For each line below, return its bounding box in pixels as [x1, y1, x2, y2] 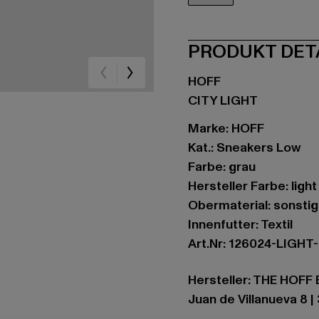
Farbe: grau [188, 158, 256, 176]
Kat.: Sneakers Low [188, 139, 301, 157]
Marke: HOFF [188, 120, 264, 137]
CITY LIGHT [188, 92, 258, 110]
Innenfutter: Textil [188, 216, 293, 234]
